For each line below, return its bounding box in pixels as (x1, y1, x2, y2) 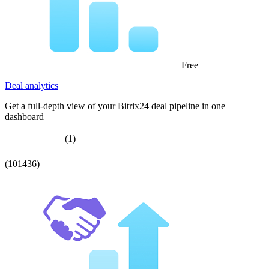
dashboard (5, 112, 44, 122)
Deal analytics (5, 80, 58, 91)
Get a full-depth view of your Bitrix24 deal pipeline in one (5, 101, 225, 112)
